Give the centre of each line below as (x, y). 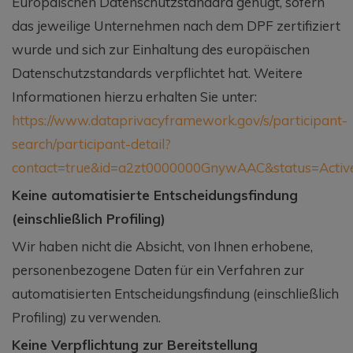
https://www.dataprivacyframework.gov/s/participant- (180, 120)
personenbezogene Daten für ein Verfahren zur (158, 269)
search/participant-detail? (91, 143)
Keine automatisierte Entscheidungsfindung (155, 195)
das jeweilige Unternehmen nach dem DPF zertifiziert (176, 25)
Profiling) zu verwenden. (86, 317)
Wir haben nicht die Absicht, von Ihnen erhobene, (162, 246)
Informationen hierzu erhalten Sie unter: (134, 96)
